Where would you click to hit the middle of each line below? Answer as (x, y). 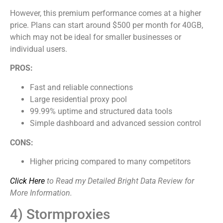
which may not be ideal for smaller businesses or (96, 37)
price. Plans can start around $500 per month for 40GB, (107, 25)
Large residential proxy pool (78, 99)
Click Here (27, 181)
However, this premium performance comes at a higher (106, 13)
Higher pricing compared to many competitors (110, 161)
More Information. (41, 193)
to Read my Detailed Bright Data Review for (119, 181)
